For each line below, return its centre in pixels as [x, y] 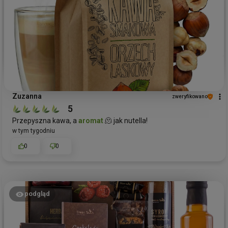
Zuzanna [27, 96]
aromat [91, 121]
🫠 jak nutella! [125, 121]
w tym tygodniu [34, 131]
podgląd [37, 193]
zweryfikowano [190, 97]
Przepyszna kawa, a [45, 121]
